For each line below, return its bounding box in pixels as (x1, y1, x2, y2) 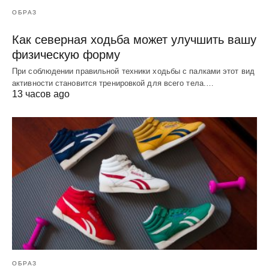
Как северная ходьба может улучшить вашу (12, 32, 256, 46)
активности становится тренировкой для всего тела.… (12, 78, 214, 88)
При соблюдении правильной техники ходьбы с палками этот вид (12, 66, 255, 76)
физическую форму (12, 47, 120, 61)
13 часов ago (12, 88, 70, 99)
